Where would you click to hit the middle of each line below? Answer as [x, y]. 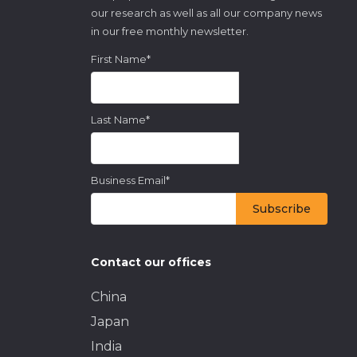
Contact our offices [151, 262]
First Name [118, 59]
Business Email [128, 180]
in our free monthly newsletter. [169, 31]
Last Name [118, 119]
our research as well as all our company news [206, 12]
